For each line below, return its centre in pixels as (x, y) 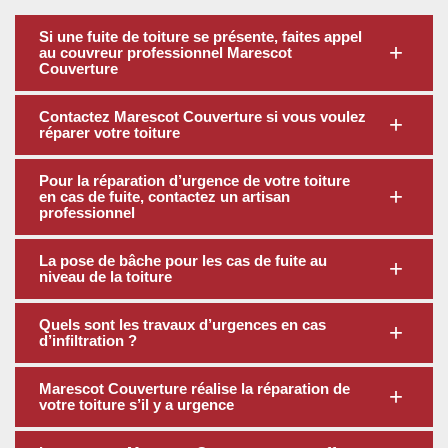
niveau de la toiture (105, 276)
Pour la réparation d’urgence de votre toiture (194, 180)
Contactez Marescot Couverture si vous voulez (202, 116)
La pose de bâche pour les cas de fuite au (183, 260)
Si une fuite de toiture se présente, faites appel (200, 36)
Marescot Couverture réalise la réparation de (194, 388)
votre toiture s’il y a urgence (136, 404)
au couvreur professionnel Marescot (165, 52)
